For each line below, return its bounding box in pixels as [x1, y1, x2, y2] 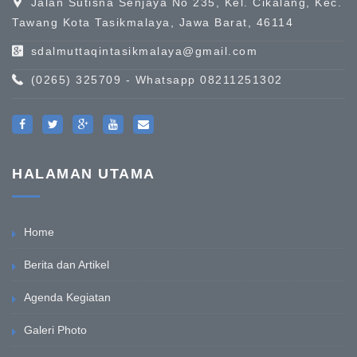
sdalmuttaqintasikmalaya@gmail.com [30, 44, 257, 57]
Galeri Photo [24, 323, 87, 336]
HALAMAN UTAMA [12, 165, 155, 182]
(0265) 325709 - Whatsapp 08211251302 [30, 73, 283, 86]
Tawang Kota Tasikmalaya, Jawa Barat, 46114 [12, 15, 293, 29]
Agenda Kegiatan [24, 290, 111, 304]
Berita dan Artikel [24, 257, 109, 271]
